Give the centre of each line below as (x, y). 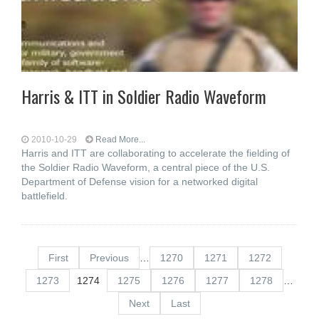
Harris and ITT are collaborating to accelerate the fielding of (156, 153)
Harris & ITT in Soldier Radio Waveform (144, 96)
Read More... (120, 140)
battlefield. (45, 196)
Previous (109, 258)
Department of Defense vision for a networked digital (140, 182)
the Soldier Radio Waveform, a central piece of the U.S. (146, 167)
